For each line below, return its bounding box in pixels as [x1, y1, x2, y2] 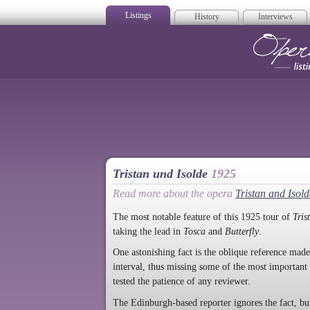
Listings [125, 10, 152, 20]
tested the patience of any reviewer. [113, 276, 250, 287]
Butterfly [225, 226, 259, 237]
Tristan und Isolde [113, 167, 211, 181]
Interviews [257, 12, 293, 21]
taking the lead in [113, 226, 183, 237]
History [194, 12, 219, 21]
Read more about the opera [113, 188, 235, 199]
